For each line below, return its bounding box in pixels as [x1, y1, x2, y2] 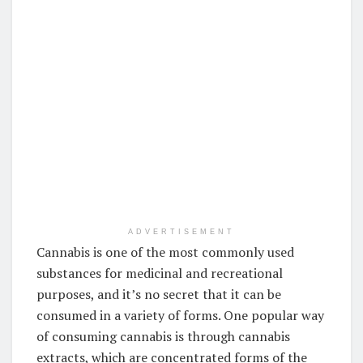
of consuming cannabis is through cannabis [36, 327, 290, 345]
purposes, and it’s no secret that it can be [36, 284, 281, 303]
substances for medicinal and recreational [36, 263, 283, 282]
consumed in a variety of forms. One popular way [36, 305, 324, 324]
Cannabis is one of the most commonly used [36, 242, 294, 261]
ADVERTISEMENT [128, 227, 235, 236]
